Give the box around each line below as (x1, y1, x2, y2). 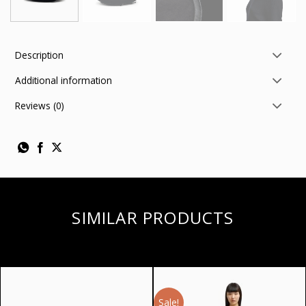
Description (15, 48, 64, 61)
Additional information (15, 74, 113, 87)
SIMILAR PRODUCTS (72, 206, 234, 229)
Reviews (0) (15, 99, 65, 113)
